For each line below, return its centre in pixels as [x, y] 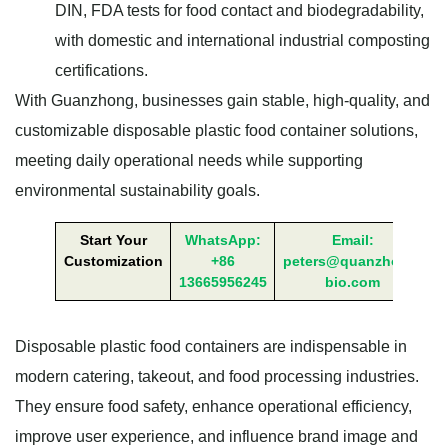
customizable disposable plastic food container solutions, [216, 131]
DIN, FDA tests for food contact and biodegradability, [239, 11]
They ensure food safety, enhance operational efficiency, [213, 407]
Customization [113, 261]
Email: [352, 240]
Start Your [113, 240]
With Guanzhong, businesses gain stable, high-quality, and [222, 101]
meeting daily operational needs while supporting [189, 161]
